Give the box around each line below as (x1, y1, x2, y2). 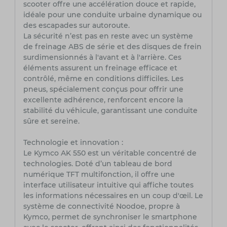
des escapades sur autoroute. (23, 21, 130, 30)
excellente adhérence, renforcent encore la (23, 95, 183, 105)
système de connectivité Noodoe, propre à (23, 202, 180, 211)
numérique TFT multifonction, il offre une (23, 170, 175, 179)
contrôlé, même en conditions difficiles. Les (23, 74, 183, 84)
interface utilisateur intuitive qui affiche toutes (23, 180, 194, 190)
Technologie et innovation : (23, 138, 123, 147)
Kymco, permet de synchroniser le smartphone (23, 212, 197, 222)
